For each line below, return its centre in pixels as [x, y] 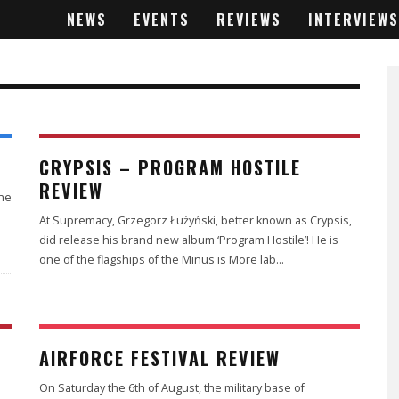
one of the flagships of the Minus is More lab [158, 260]
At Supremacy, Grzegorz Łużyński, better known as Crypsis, [195, 220]
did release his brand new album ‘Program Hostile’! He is [189, 240]
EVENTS [162, 20]
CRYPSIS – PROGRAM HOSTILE [170, 167]
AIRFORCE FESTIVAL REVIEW [160, 358]
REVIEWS [249, 20]
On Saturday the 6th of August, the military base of [172, 388]
